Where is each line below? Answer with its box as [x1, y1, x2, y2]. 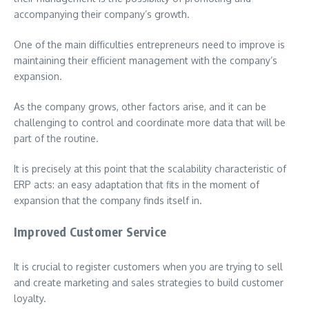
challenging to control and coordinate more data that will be [14, 117, 286, 128]
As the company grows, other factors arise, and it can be [14, 101, 266, 112]
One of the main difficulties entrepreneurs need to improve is [14, 39, 285, 50]
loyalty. [14, 292, 49, 304]
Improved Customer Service [14, 223, 166, 239]
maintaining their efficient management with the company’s [14, 54, 277, 66]
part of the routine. [14, 132, 99, 144]
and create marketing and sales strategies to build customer [14, 277, 283, 288]
